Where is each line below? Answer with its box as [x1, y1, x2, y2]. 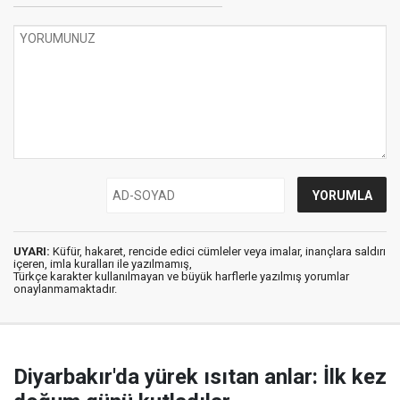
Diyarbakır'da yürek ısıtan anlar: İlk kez [13, 364, 387, 389]
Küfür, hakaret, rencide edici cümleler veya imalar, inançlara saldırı [50, 245, 386, 258]
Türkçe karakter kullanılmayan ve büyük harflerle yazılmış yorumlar [13, 270, 349, 283]
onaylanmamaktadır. [13, 282, 117, 296]
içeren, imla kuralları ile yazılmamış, [13, 257, 192, 271]
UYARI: [13, 245, 50, 258]
